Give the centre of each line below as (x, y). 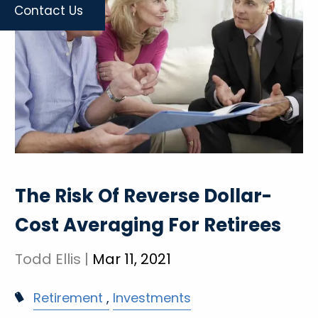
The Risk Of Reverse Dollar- (144, 196)
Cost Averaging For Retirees (148, 225)
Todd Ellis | (54, 259)
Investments (152, 298)
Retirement (68, 298)
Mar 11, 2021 (132, 259)
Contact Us (49, 11)
